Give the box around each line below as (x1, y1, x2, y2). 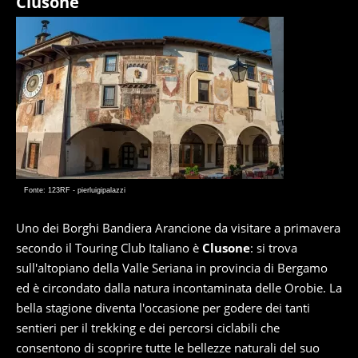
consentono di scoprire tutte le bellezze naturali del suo (16, 340, 320, 356)
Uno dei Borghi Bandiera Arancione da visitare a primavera (16, 220, 340, 236)
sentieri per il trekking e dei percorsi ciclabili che (16, 320, 280, 336)
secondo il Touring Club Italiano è (16, 240, 202, 256)
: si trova (250, 240, 297, 256)
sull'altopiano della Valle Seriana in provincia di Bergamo (16, 260, 328, 276)
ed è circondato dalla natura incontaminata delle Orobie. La (16, 280, 342, 296)
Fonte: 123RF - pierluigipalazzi (24, 186, 125, 194)
